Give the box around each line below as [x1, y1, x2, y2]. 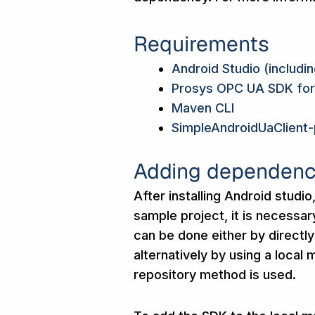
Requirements [134, 30, 269, 58]
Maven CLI [172, 100, 234, 115]
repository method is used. [134, 266, 296, 282]
